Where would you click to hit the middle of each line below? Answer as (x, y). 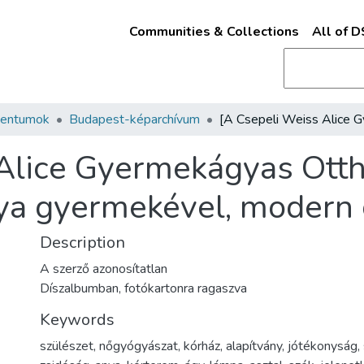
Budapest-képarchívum (134, 119)
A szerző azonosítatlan (104, 269)
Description (82, 243)
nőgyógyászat (139, 346)
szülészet (67, 346)
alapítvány (254, 346)
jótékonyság (323, 346)
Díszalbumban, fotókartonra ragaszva (143, 288)
